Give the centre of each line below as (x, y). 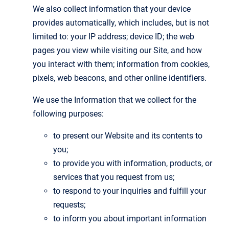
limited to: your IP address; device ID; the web (113, 36)
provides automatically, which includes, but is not (121, 22)
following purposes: (68, 113)
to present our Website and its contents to (128, 135)
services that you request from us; (114, 177)
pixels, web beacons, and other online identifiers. (120, 78)
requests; (69, 204)
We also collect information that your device (112, 9)
